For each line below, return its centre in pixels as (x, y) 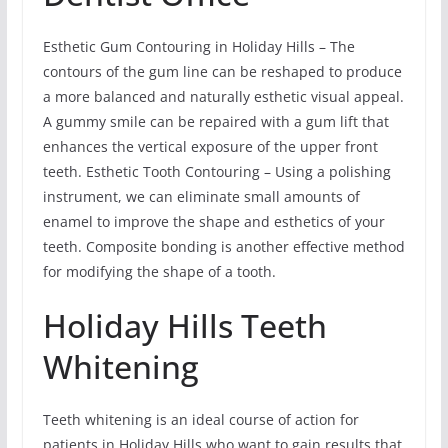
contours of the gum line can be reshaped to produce (222, 71)
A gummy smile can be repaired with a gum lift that (215, 121)
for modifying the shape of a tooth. (159, 271)
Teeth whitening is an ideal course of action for (200, 419)
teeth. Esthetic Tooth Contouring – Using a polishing (216, 171)
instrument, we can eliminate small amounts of (201, 196)
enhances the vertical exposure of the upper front (210, 146)
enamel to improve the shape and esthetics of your (213, 221)
